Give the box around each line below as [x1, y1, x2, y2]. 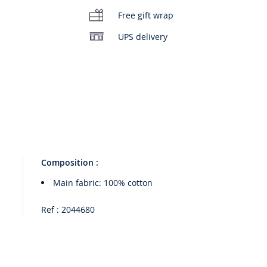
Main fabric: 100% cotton [53, 177, 153, 189]
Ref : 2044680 [41, 204, 95, 216]
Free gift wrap [118, 9, 174, 21]
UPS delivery [118, 30, 168, 42]
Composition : [41, 157, 99, 169]
